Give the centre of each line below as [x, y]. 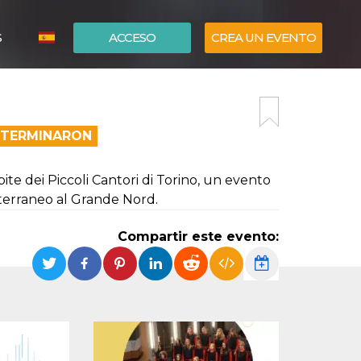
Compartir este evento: [198, 237]
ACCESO [132, 37]
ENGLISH [86, 112]
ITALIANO [87, 88]
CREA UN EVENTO [263, 37]
